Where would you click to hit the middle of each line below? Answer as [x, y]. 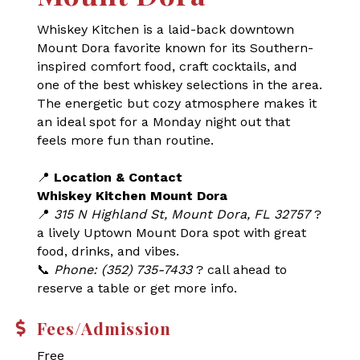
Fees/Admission [104, 328]
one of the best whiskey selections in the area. [180, 85]
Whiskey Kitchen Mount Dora [132, 196]
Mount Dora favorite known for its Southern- [175, 48]
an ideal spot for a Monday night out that [164, 122]
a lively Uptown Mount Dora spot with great [172, 233]
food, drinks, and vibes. [108, 251]
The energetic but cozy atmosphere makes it [177, 103]
